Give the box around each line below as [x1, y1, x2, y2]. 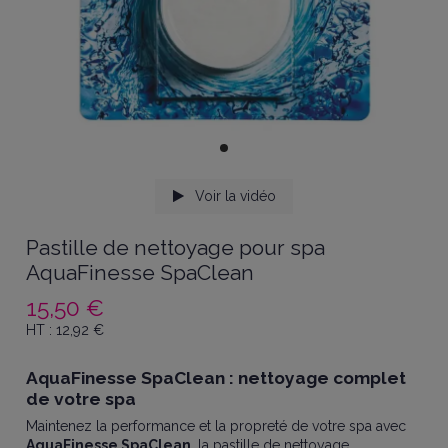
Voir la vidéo [190, 188, 276, 205]
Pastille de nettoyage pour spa [26, 235, 326, 261]
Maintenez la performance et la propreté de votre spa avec [26, 417, 407, 434]
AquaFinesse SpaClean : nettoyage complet [26, 367, 407, 388]
